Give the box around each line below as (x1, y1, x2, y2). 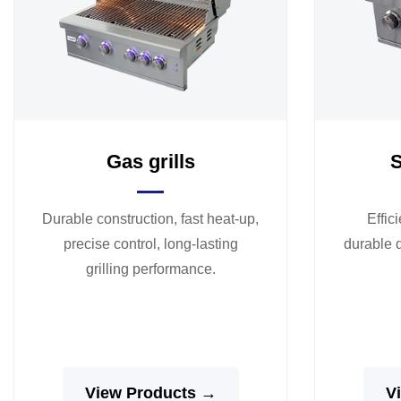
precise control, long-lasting (63, 235, 238, 252)
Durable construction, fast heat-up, (42, 210, 259, 226)
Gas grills (106, 149, 195, 173)
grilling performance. (85, 260, 216, 277)
